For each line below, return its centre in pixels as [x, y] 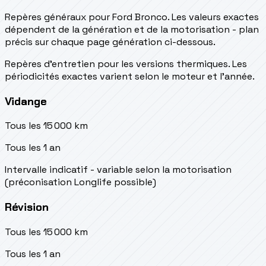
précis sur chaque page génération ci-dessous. [110, 42]
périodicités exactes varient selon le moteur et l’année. [130, 76]
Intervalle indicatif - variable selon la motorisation [118, 170]
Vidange [26, 101]
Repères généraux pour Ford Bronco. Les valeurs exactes [132, 17]
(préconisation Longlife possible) [80, 182]
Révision [27, 207]
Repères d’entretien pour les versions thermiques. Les [126, 64]
